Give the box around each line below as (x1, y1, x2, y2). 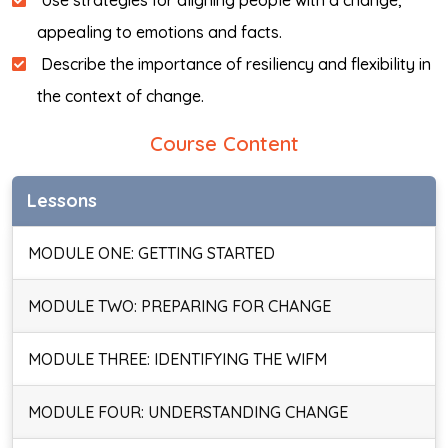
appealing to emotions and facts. (37, 22, 282, 42)
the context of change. (37, 86, 204, 106)
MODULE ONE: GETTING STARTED (28, 243, 275, 263)
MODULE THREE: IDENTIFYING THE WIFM (28, 349, 327, 369)
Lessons (27, 189, 97, 212)
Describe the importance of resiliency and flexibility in (37, 54, 431, 74)
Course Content (149, 131, 299, 156)
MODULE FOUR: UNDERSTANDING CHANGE (28, 402, 348, 422)
